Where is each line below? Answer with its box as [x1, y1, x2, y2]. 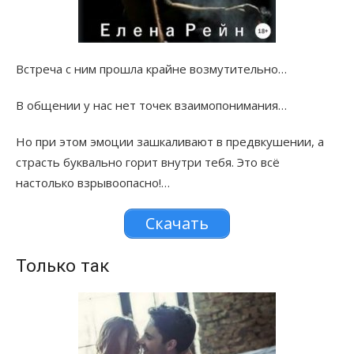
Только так [16, 255, 109, 277]
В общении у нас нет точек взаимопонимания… [16, 97, 287, 114]
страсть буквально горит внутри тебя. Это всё [16, 154, 280, 171]
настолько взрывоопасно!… [16, 175, 170, 191]
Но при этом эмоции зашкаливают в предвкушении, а [16, 134, 324, 150]
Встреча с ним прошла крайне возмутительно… [16, 61, 287, 77]
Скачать [145, 213, 209, 235]
